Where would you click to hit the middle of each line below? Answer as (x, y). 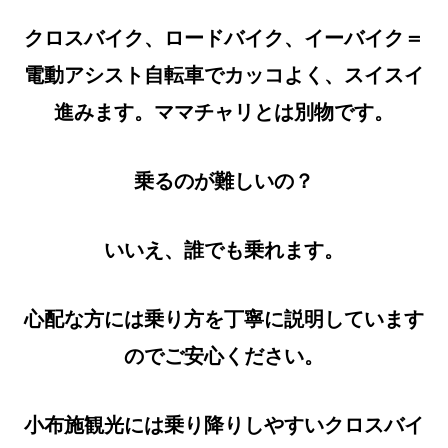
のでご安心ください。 (224, 354)
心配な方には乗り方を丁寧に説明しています (224, 317)
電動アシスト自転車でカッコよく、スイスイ (224, 73)
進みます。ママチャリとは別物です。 (224, 110)
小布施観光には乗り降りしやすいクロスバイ (224, 423)
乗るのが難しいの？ (224, 179)
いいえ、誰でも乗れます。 (224, 248)
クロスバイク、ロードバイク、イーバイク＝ (224, 36)
